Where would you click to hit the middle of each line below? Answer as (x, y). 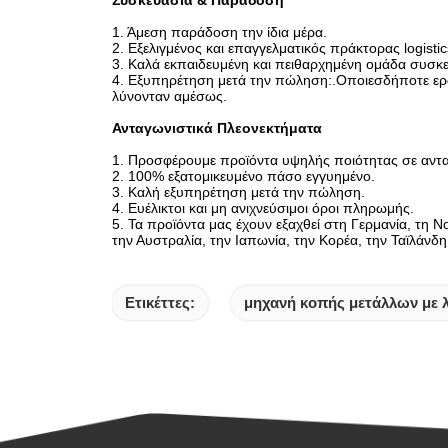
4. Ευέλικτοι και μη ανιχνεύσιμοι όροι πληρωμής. (263, 208)
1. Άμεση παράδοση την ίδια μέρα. (219, 32)
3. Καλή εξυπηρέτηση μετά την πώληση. (238, 192)
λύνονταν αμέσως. (169, 96)
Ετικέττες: (160, 303)
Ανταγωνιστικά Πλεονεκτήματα (217, 128)
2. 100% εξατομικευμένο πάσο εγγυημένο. (243, 176)
